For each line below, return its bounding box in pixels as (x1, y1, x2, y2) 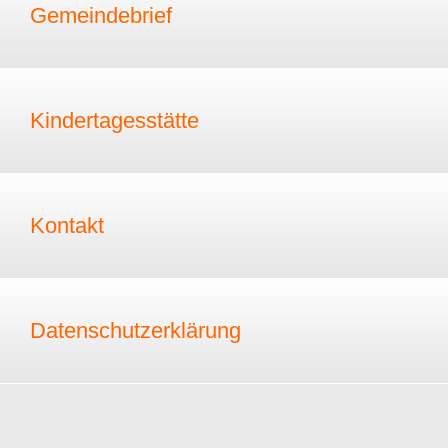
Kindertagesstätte (30, 108, 199, 133)
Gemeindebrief (30, 3, 172, 28)
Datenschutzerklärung (30, 318, 241, 343)
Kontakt (30, 213, 104, 238)
